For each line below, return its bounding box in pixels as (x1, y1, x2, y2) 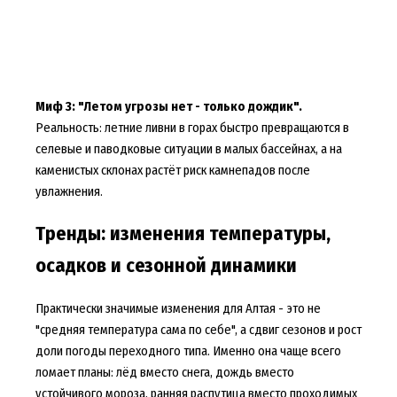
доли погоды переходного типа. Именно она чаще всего (35, 343, 341, 359)
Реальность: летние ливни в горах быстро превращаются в (35, 119, 349, 136)
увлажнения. (35, 183, 103, 199)
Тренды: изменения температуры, (35, 222, 331, 245)
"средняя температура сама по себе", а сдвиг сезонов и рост (35, 322, 362, 338)
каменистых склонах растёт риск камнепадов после (35, 161, 310, 178)
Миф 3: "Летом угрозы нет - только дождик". (35, 97, 302, 114)
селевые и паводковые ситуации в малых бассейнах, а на (35, 140, 342, 157)
